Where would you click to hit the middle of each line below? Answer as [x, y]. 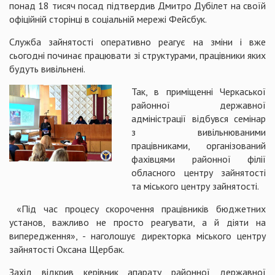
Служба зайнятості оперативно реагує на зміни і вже [137, 42]
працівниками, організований [199, 145]
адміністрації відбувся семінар [199, 118]
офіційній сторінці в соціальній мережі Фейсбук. [108, 19]
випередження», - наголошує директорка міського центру [137, 236]
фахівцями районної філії [199, 159]
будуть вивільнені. [47, 69]
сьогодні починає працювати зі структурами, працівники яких [137, 55]
